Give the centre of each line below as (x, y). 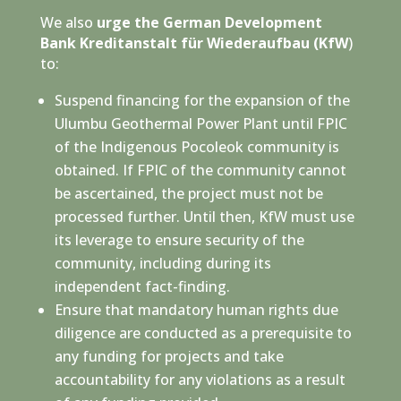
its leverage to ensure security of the (179, 239)
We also (68, 22)
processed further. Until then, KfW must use (204, 216)
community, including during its (162, 263)
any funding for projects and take (169, 356)
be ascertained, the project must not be (188, 193)
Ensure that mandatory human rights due (196, 309)
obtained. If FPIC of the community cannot (200, 170)
